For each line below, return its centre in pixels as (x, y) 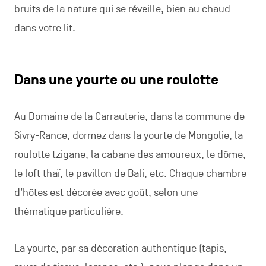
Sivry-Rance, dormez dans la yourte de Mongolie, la (128, 136)
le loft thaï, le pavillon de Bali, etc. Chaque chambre (130, 174)
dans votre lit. (45, 28)
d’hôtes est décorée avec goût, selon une (106, 193)
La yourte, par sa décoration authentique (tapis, (120, 248)
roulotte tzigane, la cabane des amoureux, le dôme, (130, 155)
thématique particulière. (69, 212)
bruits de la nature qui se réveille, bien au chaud (122, 9)
